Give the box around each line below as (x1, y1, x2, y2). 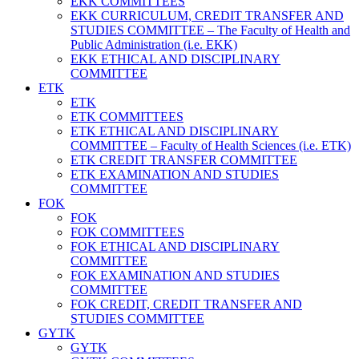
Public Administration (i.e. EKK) (71, 37, 237, 51)
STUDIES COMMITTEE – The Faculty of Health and (71, 22, 350, 37)
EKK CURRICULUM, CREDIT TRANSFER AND (71, 8, 344, 22)
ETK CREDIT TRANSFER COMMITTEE (71, 152, 297, 167)
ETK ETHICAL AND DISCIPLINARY (71, 123, 279, 138)
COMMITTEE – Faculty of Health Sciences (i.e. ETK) (71, 138, 351, 152)
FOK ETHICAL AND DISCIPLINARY (71, 239, 280, 253)
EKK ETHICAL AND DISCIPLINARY (71, 51, 280, 66)
